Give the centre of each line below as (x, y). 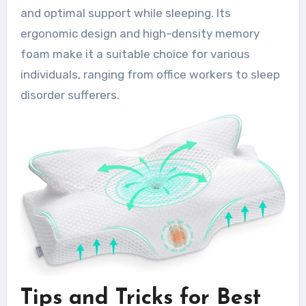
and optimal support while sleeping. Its (125, 13)
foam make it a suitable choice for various (135, 54)
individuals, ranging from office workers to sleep (150, 75)
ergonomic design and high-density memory (140, 34)
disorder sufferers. (70, 95)
